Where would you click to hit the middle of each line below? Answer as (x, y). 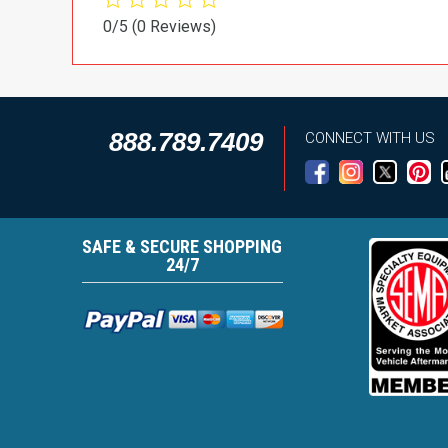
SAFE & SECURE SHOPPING (182, 246)
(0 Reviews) (174, 26)
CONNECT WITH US (369, 137)
